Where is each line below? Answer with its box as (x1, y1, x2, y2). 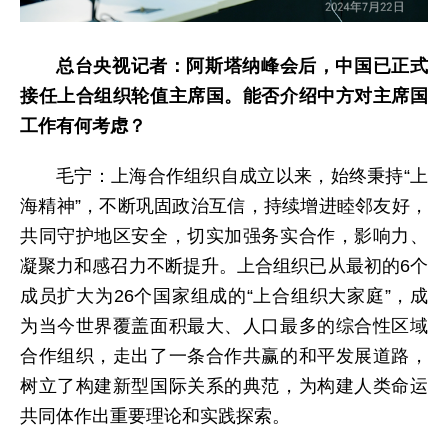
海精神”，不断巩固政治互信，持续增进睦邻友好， (20, 195, 428, 216)
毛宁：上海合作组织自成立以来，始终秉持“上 (56, 165, 428, 186)
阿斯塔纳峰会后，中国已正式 (186, 55, 429, 76)
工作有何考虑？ (20, 115, 146, 136)
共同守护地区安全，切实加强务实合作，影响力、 (20, 225, 428, 246)
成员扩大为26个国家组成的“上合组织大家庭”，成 (20, 285, 428, 306)
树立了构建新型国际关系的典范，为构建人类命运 (20, 375, 428, 396)
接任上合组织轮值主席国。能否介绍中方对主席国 (20, 85, 428, 106)
